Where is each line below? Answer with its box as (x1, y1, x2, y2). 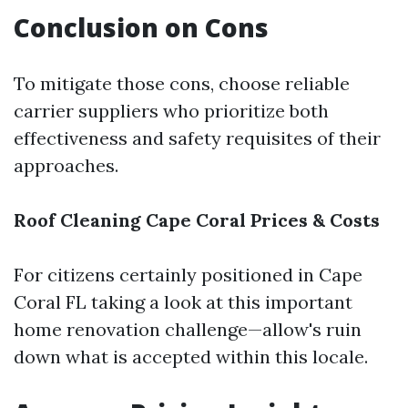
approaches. (14, 154, 118, 177)
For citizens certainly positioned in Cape (14, 263, 362, 286)
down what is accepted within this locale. (14, 345, 368, 368)
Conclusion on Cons (14, 10, 269, 45)
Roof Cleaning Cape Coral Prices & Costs (14, 209, 380, 231)
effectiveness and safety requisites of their (14, 127, 381, 149)
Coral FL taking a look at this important (14, 291, 352, 313)
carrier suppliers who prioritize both (14, 99, 329, 122)
